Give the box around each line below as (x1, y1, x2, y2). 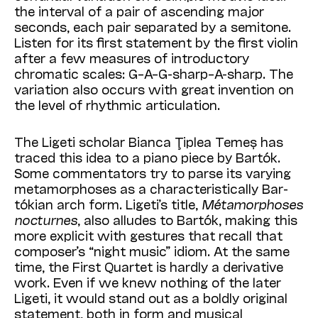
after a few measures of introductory (14, 50, 249, 66)
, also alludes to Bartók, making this (77, 212, 297, 228)
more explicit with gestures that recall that (14, 227, 283, 243)
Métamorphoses (202, 196, 303, 212)
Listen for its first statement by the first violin (14, 34, 298, 50)
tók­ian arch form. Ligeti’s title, (14, 196, 202, 212)
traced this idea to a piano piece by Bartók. (14, 149, 280, 165)
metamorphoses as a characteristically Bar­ (14, 180, 288, 197)
